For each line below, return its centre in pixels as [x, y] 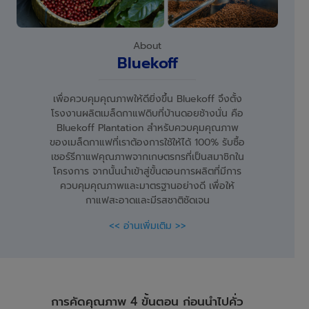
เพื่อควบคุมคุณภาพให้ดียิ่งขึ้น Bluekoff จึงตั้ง [147, 99]
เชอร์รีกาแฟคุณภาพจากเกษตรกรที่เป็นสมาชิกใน [147, 157]
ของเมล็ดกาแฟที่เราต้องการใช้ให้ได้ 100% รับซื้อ [147, 143]
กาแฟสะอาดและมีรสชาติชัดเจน [147, 201]
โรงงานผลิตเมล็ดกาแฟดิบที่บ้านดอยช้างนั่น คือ [147, 114]
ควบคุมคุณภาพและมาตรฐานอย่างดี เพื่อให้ [147, 186]
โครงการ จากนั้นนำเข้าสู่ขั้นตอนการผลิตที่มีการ [147, 172]
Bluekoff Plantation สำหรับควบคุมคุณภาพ [147, 128]
